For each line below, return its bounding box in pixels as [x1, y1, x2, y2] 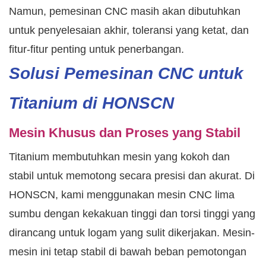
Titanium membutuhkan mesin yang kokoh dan [9, 151, 230, 163]
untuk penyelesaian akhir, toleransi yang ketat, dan [9, 24, 249, 37]
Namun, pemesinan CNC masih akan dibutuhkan [9, 5, 240, 18]
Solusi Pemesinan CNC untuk [9, 64, 243, 83]
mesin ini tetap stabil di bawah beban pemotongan [9, 246, 246, 258]
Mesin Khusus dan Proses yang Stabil [9, 125, 240, 141]
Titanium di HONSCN [9, 94, 174, 113]
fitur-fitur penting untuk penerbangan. [9, 43, 184, 56]
